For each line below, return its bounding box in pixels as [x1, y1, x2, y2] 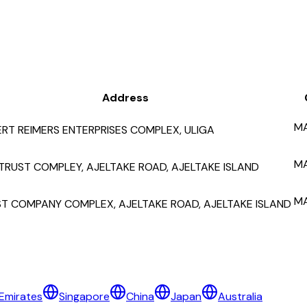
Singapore [59, 288, 110, 304]
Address [101, 90, 149, 106]
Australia [218, 288, 262, 304]
